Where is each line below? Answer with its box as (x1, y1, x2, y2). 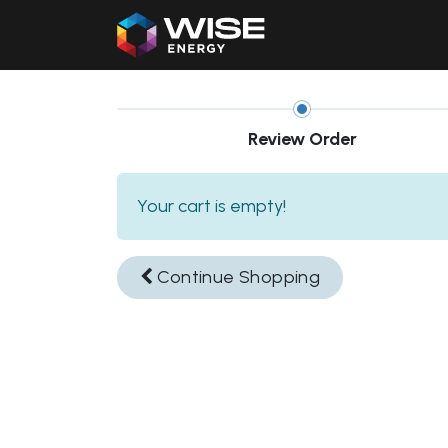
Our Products (357, 27, 435, 43)
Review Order (247, 128, 357, 150)
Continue (153, 266, 235, 289)
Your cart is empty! (137, 195, 286, 217)
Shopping (234, 266, 321, 289)
